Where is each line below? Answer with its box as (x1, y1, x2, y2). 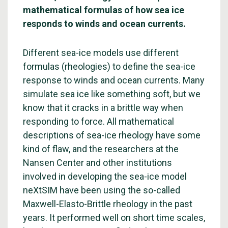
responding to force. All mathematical (23, 116, 174, 127)
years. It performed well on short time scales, (23, 212, 205, 223)
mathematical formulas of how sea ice (23, 5, 184, 15)
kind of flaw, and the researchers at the (23, 144, 179, 154)
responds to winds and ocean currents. (23, 18, 186, 29)
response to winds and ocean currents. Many (23, 75, 205, 85)
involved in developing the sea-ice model (23, 171, 187, 182)
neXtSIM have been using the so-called (23, 185, 180, 195)
